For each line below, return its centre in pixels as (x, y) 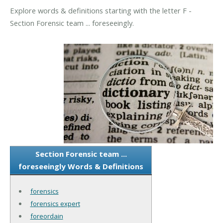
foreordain (47, 216)
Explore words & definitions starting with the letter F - (101, 10)
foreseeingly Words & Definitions (81, 166)
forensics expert (55, 203)
